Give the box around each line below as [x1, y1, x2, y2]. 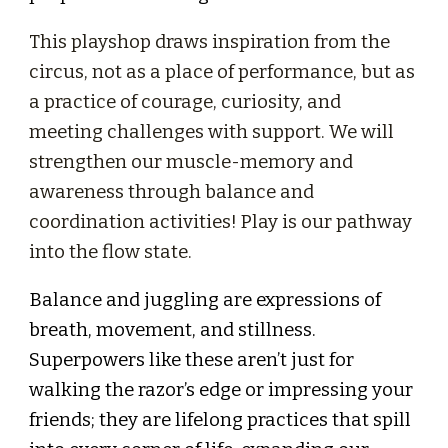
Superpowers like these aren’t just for [29, 349, 355, 371]
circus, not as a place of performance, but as [29, 61, 416, 83]
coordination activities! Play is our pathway [29, 211, 413, 233]
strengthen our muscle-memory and [29, 151, 354, 173]
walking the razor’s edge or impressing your [29, 379, 414, 401]
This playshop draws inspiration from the [29, 31, 391, 53]
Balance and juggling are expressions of [29, 289, 382, 311]
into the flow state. [29, 241, 193, 263]
